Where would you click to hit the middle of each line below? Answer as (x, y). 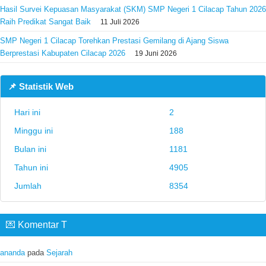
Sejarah (59, 252)
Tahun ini (31, 167)
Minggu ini (34, 130)
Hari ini (27, 112)
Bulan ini (30, 149)
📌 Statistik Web (41, 86)
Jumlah (28, 186)
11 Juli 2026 (120, 22)
